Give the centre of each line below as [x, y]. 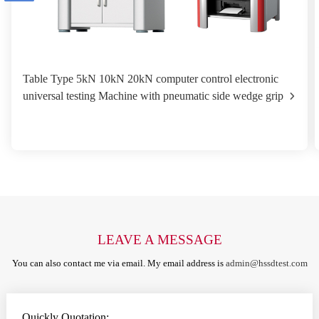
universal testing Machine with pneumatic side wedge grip [153, 96]
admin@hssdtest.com [266, 263]
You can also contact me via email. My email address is [119, 263]
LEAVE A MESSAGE [159, 240]
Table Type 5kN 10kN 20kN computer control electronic [151, 79]
